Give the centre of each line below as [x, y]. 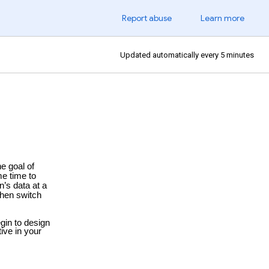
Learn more [222, 18]
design [37, 222]
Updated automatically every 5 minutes [187, 55]
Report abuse [147, 18]
